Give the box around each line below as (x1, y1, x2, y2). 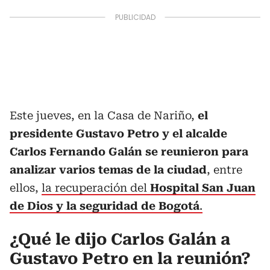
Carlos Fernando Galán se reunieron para (10, 145, 248, 158)
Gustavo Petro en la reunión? (10, 249, 251, 268)
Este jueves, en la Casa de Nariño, (10, 108, 198, 122)
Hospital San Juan (150, 181, 256, 194)
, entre (207, 163, 242, 176)
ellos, (10, 181, 42, 194)
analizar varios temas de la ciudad (10, 163, 207, 176)
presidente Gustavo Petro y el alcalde (10, 127, 227, 140)
